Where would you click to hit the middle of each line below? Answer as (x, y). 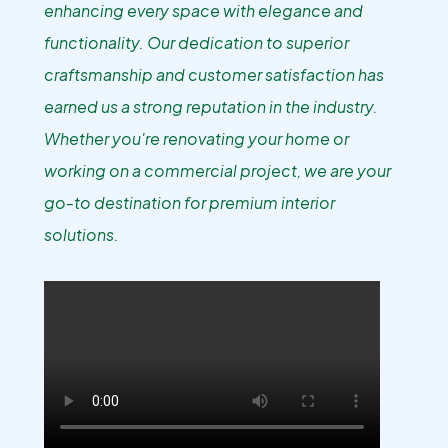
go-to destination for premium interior (189, 202)
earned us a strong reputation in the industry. (211, 106)
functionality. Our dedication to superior (196, 42)
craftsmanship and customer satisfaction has (214, 74)
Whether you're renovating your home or (196, 138)
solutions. (81, 234)
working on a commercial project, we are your (217, 170)
